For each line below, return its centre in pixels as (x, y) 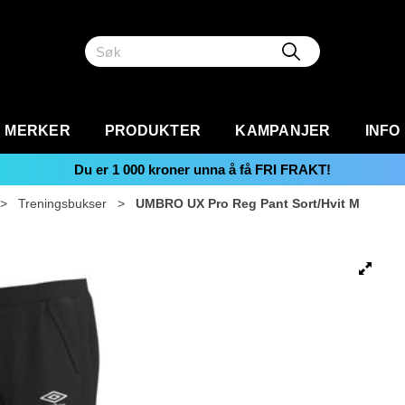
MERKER (38, 131)
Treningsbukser (62, 203)
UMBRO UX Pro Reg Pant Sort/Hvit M (248, 203)
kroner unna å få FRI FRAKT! (238, 170)
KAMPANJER (283, 131)
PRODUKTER (153, 131)
